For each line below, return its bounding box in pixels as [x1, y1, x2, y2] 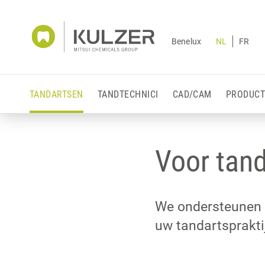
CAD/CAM [172, 89, 212, 100]
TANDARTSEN [30, 89, 83, 100]
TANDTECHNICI [97, 89, 159, 100]
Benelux [172, 36, 201, 46]
